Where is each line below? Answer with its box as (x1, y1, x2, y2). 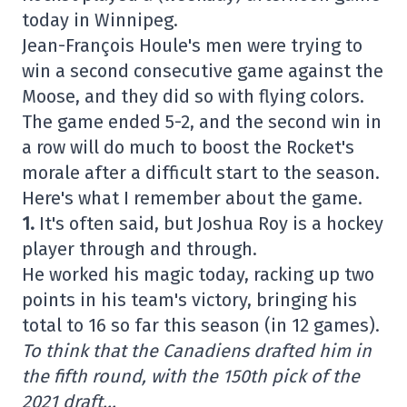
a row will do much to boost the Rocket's (22, 136, 354, 158)
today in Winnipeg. (22, 9, 178, 31)
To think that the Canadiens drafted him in (22, 340, 372, 362)
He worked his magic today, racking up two (22, 263, 374, 285)
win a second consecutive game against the (22, 60, 383, 82)
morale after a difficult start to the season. (22, 162, 380, 184)
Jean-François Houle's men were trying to (22, 35, 362, 56)
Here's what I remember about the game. (22, 187, 362, 209)
